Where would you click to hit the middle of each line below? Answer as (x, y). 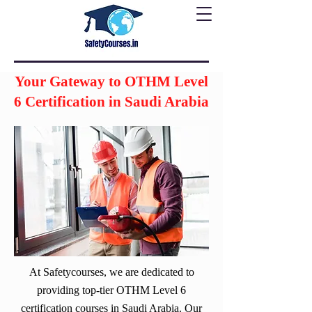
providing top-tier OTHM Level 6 (111, 290)
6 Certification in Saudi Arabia (111, 102)
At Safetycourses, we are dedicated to (111, 272)
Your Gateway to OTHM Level (111, 81)
